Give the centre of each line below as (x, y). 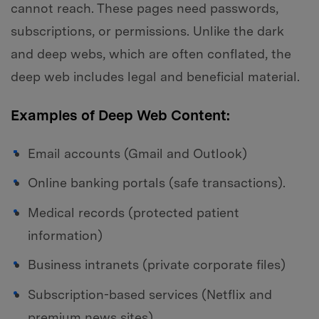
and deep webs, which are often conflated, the (151, 54)
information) (65, 235)
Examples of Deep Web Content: (120, 115)
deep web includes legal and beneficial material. (155, 77)
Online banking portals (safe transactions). (157, 183)
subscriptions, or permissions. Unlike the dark (147, 31)
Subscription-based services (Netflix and (150, 294)
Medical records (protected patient (134, 212)
